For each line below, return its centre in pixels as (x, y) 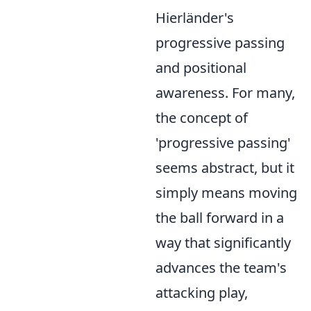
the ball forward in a (220, 218)
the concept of (202, 118)
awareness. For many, (225, 93)
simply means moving (226, 193)
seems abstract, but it (225, 168)
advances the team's (221, 268)
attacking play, (202, 293)
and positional (201, 68)
